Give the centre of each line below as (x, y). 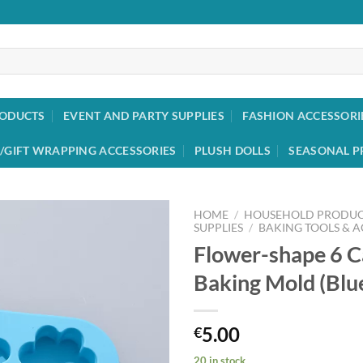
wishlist (138, 270)
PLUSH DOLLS (233, 150)
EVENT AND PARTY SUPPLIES (144, 115)
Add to (138, 255)
